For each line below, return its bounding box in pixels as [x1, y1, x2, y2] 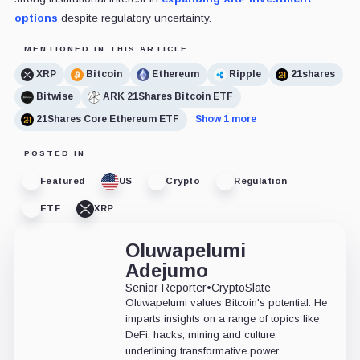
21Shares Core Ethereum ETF [35, 113, 179, 125]
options [14, 11, 58, 24]
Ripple [228, 68, 261, 80]
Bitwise [35, 91, 73, 103]
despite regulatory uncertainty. [57, 11, 211, 24]
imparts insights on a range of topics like [125, 312, 319, 325]
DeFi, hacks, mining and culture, [125, 328, 277, 341]
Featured [39, 176, 85, 186]
